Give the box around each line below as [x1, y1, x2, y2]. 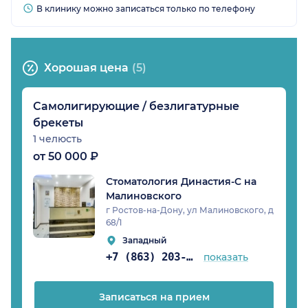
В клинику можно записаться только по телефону [36, 3, 255, 14]
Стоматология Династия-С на [106, 175, 256, 188]
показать [203, 251, 249, 264]
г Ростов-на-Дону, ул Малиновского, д [106, 205, 274, 216]
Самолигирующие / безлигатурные [33, 100, 239, 113]
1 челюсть [33, 133, 82, 146]
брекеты [33, 116, 83, 130]
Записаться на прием [98, 291, 210, 304]
